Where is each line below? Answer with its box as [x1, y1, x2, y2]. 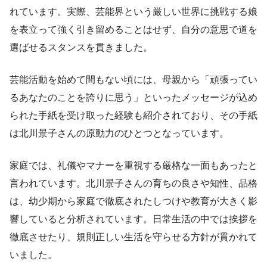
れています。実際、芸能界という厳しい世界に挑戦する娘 [10, 6, 257, 17]
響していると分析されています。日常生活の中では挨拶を [10, 213, 257, 224]
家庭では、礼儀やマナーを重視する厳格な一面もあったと [10, 160, 257, 170]
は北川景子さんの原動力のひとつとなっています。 [10, 128, 229, 138]
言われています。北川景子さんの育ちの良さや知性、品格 [10, 178, 257, 188]
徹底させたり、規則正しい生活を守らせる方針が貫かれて [10, 231, 257, 242]
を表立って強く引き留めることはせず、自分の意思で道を [10, 24, 257, 35]
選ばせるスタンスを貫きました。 [10, 42, 153, 52]
